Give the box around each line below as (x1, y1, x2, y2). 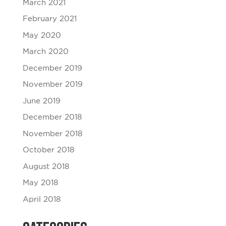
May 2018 (22, 179, 58, 187)
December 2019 (22, 64, 82, 72)
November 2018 (22, 130, 82, 138)
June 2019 (22, 97, 61, 105)
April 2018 (22, 195, 61, 203)
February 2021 (22, 15, 77, 23)
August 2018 (22, 162, 69, 171)
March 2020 (22, 48, 69, 55)
